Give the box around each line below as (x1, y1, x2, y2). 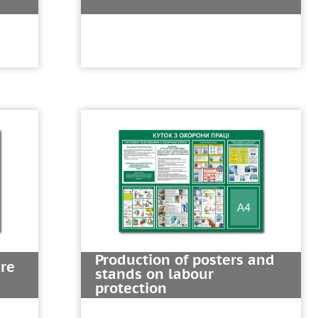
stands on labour (95, 265, 214, 284)
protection (95, 279, 167, 298)
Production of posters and (95, 251, 275, 270)
